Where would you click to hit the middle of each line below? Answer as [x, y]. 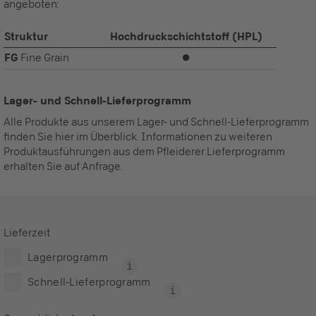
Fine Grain [44, 57]
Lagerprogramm [68, 257]
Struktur [26, 36]
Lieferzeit [27, 232]
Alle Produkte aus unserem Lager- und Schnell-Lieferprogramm [156, 122]
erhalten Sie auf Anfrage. [63, 166]
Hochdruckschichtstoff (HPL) [186, 36]
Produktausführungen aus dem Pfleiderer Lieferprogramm [144, 151]
